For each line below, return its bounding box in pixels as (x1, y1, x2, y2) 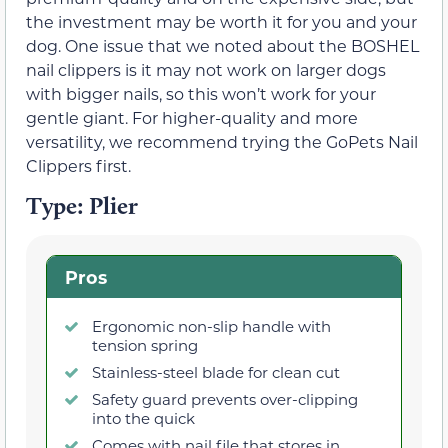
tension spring (92, 334, 198, 355)
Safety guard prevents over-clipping (92, 388, 358, 409)
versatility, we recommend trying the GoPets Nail (26, 130, 418, 152)
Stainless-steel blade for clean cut (92, 361, 340, 382)
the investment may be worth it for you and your (26, 10, 417, 32)
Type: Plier (26, 191, 138, 221)
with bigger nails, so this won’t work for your (26, 82, 376, 104)
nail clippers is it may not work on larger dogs (26, 58, 386, 80)
